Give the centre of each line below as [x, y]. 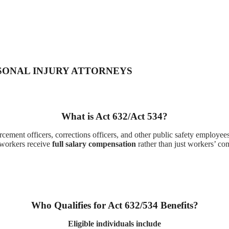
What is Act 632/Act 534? [114, 116]
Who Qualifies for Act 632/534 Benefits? [114, 205]
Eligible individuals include [114, 223]
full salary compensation [94, 144]
